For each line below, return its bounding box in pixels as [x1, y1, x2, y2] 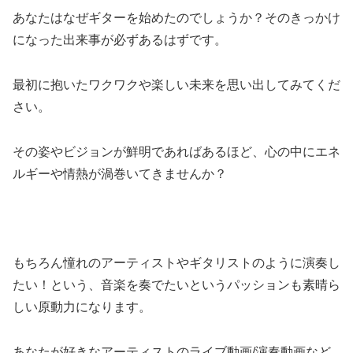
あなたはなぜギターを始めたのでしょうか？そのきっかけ [13, 11, 340, 25]
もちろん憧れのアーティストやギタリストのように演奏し [13, 256, 340, 270]
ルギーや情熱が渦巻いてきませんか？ [13, 166, 227, 180]
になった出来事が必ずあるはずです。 [13, 33, 227, 47]
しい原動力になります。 [13, 300, 151, 314]
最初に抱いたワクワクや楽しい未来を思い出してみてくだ [13, 77, 340, 91]
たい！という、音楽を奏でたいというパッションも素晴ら [13, 278, 340, 292]
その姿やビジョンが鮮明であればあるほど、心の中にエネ [13, 144, 340, 158]
